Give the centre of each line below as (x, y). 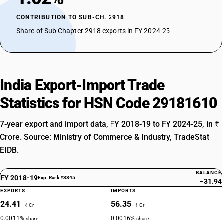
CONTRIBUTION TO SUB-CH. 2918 (71, 17)
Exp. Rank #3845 (56, 178)
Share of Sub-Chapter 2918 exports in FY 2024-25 (93, 31)
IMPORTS (123, 191)
